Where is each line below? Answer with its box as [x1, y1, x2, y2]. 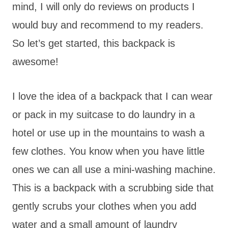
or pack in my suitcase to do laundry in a [12, 108, 195, 120]
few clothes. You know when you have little [12, 145, 205, 157]
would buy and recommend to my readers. [12, 19, 204, 31]
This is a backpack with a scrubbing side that [12, 182, 214, 193]
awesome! [12, 55, 59, 67]
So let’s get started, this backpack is [12, 37, 175, 49]
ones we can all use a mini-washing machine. [12, 163, 216, 175]
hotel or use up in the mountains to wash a [12, 127, 205, 138]
